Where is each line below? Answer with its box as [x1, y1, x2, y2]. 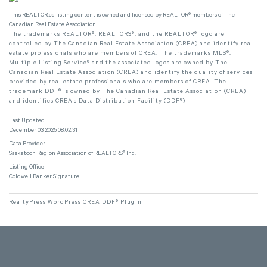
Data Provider [9, 141, 45, 148]
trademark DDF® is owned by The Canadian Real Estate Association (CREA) [9, 88, 246, 95]
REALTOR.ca [22, 12, 55, 19]
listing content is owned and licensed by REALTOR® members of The [55, 12, 235, 19]
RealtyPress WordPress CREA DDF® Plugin [9, 199, 142, 206]
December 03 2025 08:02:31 [9, 127, 77, 134]
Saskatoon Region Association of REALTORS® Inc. [9, 150, 136, 157]
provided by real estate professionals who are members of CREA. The [9, 79, 226, 86]
